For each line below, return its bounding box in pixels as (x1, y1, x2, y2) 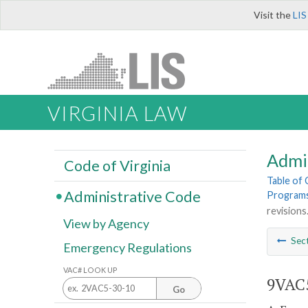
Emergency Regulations (63, 240, 192, 256)
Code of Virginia (63, 156, 170, 175)
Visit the (254, 9, 293, 21)
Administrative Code (63, 187, 201, 206)
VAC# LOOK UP (63, 265, 118, 274)
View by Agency (63, 216, 149, 232)
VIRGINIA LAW (47, 102, 187, 126)
